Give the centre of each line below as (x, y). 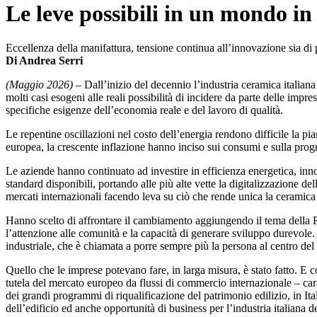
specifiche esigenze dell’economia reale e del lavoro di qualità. (144, 110)
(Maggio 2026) (39, 85)
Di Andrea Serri (44, 61)
